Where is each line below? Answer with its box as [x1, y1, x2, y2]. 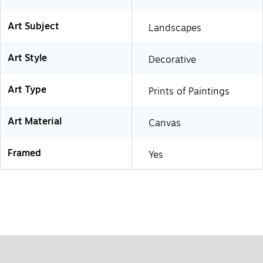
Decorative [149, 52, 196, 67]
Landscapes [149, 21, 201, 35]
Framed [8, 146, 41, 160]
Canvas [149, 116, 181, 130]
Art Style [8, 50, 47, 65]
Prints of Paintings [149, 84, 230, 99]
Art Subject [8, 19, 59, 33]
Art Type [8, 82, 46, 97]
